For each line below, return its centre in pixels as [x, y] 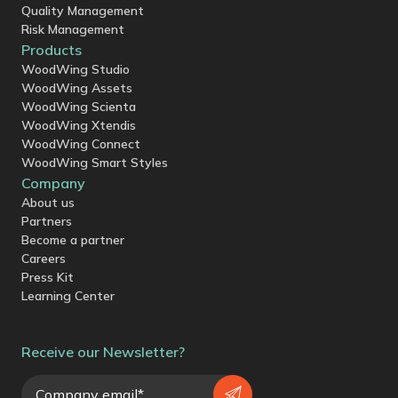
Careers [44, 258]
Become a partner [73, 239]
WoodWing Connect [81, 143]
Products [52, 49]
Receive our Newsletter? [103, 351]
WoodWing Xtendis [79, 125]
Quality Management [83, 10]
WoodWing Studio [76, 69]
